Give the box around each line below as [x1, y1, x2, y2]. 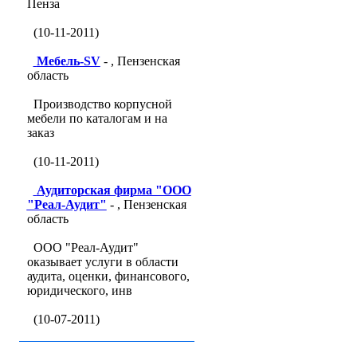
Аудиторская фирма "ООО [36, 183, 191, 197]
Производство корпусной [33, 97, 172, 111]
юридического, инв [26, 284, 132, 297]
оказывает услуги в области [26, 255, 178, 269]
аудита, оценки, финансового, [26, 269, 190, 283]
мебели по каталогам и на [26, 112, 167, 125]
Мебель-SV [36, 54, 100, 68]
